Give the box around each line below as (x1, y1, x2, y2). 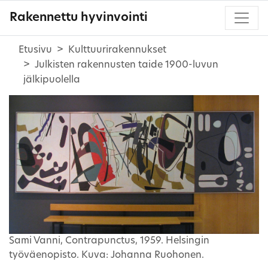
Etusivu (19, 45, 52, 55)
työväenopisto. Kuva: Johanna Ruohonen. (9, 251, 204, 261)
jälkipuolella (23, 75, 80, 85)
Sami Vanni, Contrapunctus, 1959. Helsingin (9, 236, 209, 246)
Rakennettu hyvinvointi (10, 11, 148, 24)
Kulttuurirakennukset (68, 45, 166, 55)
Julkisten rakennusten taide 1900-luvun (35, 60, 218, 70)
